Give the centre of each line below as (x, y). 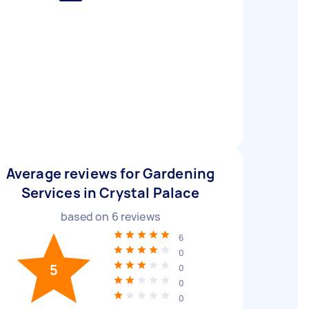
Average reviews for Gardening (110, 173)
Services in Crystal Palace (110, 193)
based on (86, 217)
